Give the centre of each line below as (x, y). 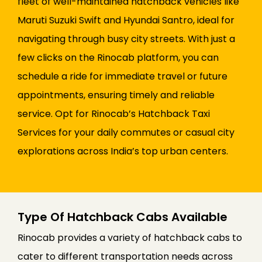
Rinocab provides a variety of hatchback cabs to (130, 238)
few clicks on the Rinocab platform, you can (118, 58)
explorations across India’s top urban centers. (123, 151)
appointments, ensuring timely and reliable (116, 95)
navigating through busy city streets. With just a (126, 39)
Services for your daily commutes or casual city (126, 133)
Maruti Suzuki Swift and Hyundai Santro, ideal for (126, 20)
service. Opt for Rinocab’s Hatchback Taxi (114, 114)
